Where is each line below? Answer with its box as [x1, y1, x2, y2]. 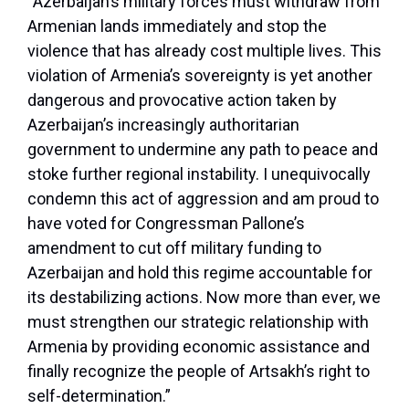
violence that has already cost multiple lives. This [27, 41, 382, 61]
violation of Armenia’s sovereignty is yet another [27, 66, 372, 86]
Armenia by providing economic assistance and [27, 337, 370, 357]
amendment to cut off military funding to [27, 238, 321, 258]
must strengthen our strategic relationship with [27, 312, 369, 332]
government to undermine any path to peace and [27, 140, 378, 160]
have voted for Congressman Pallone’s [27, 214, 305, 234]
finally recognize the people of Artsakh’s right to [27, 362, 370, 382]
